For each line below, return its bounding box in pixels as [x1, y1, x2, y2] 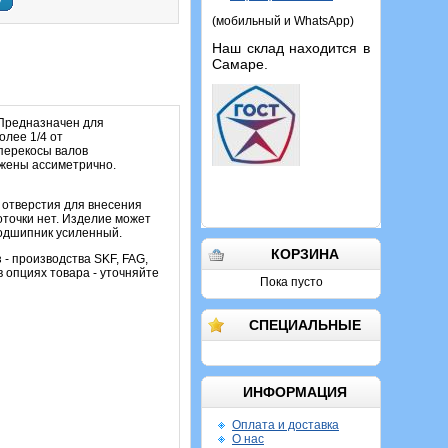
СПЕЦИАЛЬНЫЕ [249, 317, 361, 333]
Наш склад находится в [212, 40, 370, 56]
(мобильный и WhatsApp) [212, 14, 354, 28]
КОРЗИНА [271, 246, 339, 262]
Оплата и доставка [232, 418, 339, 432]
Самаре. [212, 56, 268, 72]
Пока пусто [259, 275, 323, 289]
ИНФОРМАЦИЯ [242, 384, 347, 400]
